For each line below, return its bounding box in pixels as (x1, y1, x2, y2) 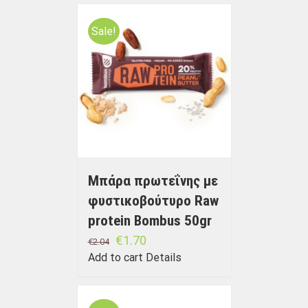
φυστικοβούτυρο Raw (87, 192, 219, 210)
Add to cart (87, 251, 143, 265)
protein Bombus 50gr (87, 212, 212, 230)
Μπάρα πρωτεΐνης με (87, 173, 218, 190)
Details (145, 251, 181, 265)
